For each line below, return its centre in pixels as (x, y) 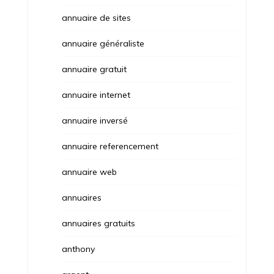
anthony (78, 249)
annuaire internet (96, 95)
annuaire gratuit (94, 69)
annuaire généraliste (103, 44)
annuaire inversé (94, 121)
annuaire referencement (110, 146)
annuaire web (89, 172)
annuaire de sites (96, 18)
